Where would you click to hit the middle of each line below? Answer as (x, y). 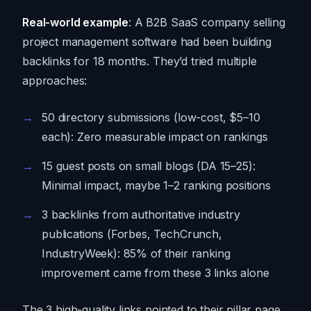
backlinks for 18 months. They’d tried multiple (140, 61)
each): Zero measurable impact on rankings (155, 137)
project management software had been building (147, 42)
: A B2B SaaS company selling (207, 23)
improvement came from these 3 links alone (155, 273)
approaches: (55, 81)
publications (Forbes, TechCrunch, (132, 234)
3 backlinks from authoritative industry (141, 215)
